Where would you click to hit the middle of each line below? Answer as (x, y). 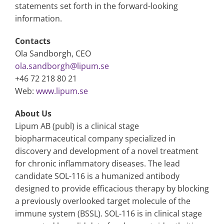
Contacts (33, 41)
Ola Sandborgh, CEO (53, 54)
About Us (33, 114)
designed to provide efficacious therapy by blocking (112, 189)
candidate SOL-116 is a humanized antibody (97, 176)
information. (38, 19)
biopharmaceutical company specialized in (95, 139)
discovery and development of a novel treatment (107, 151)
